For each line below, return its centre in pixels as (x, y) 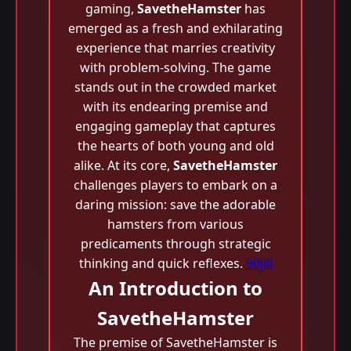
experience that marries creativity (175, 48)
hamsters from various (175, 224)
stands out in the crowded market (175, 87)
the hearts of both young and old (175, 146)
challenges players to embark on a (175, 185)
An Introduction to (175, 288)
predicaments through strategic (175, 244)
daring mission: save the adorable (175, 204)
